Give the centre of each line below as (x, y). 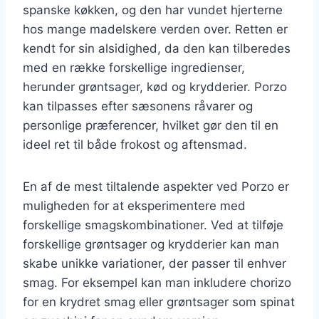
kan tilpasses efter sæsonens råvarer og (138, 106)
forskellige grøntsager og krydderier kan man (151, 244)
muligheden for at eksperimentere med (134, 205)
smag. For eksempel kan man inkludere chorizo (157, 282)
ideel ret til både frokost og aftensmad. (135, 144)
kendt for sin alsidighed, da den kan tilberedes (157, 48)
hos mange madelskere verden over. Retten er (155, 29)
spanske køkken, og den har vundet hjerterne (153, 10)
